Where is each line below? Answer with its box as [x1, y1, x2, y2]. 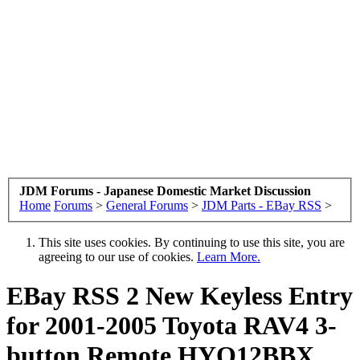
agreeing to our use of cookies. [39, 249, 197, 264]
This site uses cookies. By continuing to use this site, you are [39, 235, 345, 249]
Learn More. [197, 249, 260, 264]
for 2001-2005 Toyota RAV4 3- [6, 310, 337, 340]
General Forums [106, 198, 188, 212]
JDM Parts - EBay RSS [202, 198, 321, 212]
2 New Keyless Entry [120, 280, 353, 310]
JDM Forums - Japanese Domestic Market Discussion [19, 183, 311, 198]
